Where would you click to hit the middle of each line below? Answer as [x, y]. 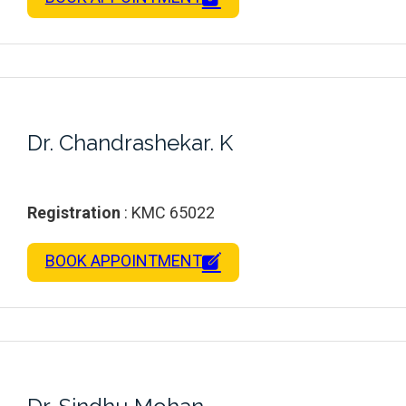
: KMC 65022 [168, 212]
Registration [74, 212]
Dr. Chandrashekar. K [130, 142]
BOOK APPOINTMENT [123, 260]
